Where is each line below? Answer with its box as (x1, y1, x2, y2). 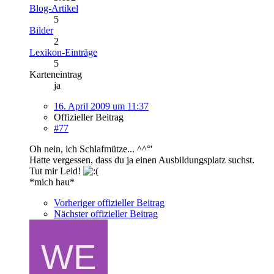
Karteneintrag (29, 68, 82, 80)
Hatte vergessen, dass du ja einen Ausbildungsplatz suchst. (29, 154, 254, 165)
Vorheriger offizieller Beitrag (54, 197, 165, 208)
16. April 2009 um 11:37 (54, 100, 149, 111)
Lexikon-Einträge (29, 46, 97, 57)
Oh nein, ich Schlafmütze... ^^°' (29, 143, 152, 154)
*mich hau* (29, 176, 75, 187)
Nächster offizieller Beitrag (54, 208, 158, 219)
